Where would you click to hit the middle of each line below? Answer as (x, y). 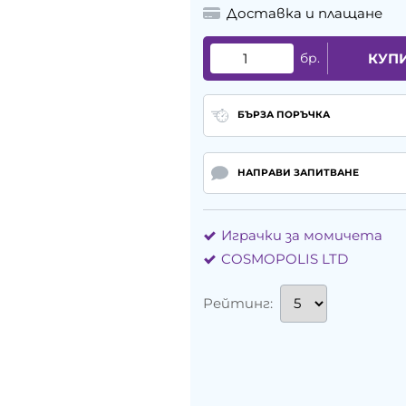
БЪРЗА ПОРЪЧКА (283, 115)
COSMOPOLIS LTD (285, 259)
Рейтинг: (238, 304)
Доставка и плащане (305, 14)
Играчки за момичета (302, 236)
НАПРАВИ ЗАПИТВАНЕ (298, 173)
